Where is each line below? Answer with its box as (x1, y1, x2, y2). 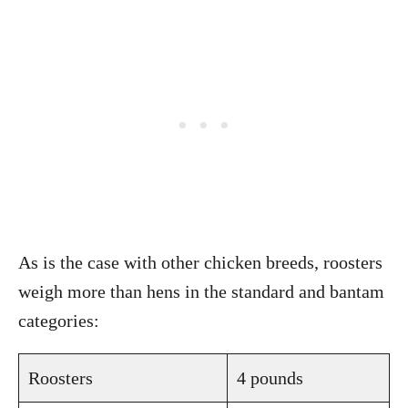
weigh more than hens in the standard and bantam (18, 281, 384, 301)
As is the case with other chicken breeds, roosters (18, 252, 382, 272)
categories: (18, 311, 104, 331)
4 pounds (237, 368, 303, 388)
